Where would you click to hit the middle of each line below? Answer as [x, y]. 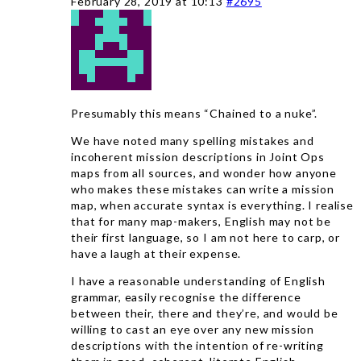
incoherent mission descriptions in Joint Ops [198, 157]
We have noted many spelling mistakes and [193, 141]
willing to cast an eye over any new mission [193, 329]
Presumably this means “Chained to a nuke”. [195, 113]
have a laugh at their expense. [156, 253]
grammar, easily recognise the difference [186, 297]
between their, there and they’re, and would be [205, 313]
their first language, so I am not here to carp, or [205, 237]
